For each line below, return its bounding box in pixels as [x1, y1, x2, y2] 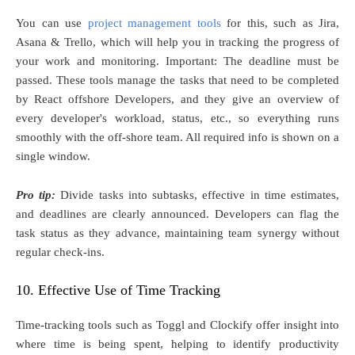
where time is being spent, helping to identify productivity [16, 337, 339, 350]
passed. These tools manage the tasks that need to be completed [16, 73, 339, 86]
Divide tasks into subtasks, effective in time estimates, [55, 188, 340, 201]
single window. [16, 149, 90, 162]
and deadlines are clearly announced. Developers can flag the [16, 207, 339, 220]
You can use [16, 16, 88, 29]
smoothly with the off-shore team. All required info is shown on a [16, 130, 339, 143]
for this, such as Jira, [220, 16, 339, 29]
